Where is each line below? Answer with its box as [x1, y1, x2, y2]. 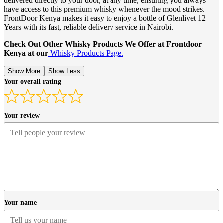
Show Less [48, 67, 80, 75]
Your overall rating [4, 78, 61, 86]
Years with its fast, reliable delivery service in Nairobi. [4, 23, 173, 32]
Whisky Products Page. [48, 49, 123, 58]
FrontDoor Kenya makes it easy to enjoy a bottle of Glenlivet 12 [4, 14, 206, 23]
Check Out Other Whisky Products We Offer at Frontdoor [4, 40, 202, 49]
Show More [8, 67, 40, 75]
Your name [4, 199, 37, 207]
